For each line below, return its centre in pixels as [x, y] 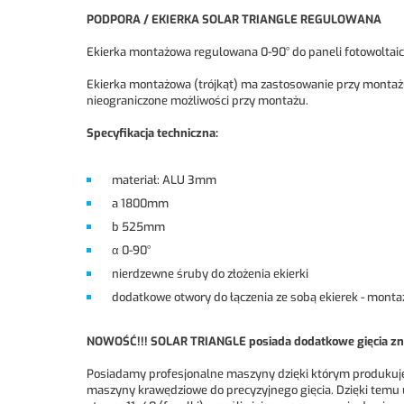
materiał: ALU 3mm [159, 180]
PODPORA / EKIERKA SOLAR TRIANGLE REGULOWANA [234, 20]
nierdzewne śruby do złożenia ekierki [205, 274]
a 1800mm [135, 204]
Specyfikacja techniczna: [152, 133]
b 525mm [133, 227]
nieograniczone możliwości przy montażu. [197, 101]
